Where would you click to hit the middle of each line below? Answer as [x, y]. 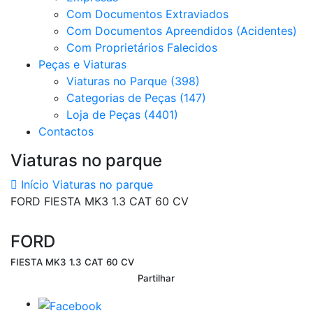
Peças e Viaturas [82, 64]
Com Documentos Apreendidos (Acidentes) [182, 31]
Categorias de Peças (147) [136, 98]
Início [33, 184]
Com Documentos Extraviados [147, 14]
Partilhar [156, 278]
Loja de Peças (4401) [122, 115]
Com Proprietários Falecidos [142, 48]
